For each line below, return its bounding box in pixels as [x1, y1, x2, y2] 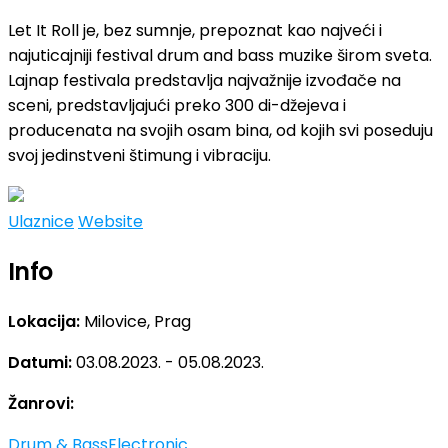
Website [78, 209, 143, 233]
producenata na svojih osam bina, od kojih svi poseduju [8, 118, 433, 142]
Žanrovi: [8, 391, 74, 415]
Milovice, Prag [84, 309, 191, 333]
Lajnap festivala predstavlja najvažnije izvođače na [8, 68, 401, 92]
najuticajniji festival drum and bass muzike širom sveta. [8, 43, 432, 67]
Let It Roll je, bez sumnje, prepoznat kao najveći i [8, 18, 382, 42]
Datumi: [8, 350, 72, 374]
